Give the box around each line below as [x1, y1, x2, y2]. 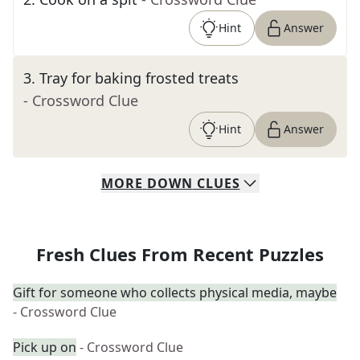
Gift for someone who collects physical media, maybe [13, 284, 337, 301]
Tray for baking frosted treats [39, 68, 239, 88]
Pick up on [13, 338, 76, 356]
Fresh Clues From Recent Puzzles [36, 242, 324, 266]
